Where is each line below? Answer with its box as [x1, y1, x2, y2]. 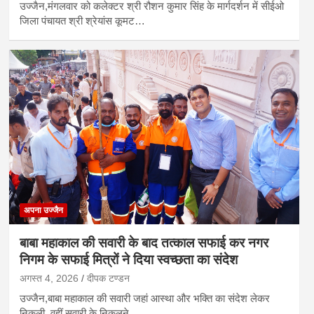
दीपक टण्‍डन [86, 273, 130, 285]
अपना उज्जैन [23, 205, 63, 216]
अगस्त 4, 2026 [19, 273, 78, 285]
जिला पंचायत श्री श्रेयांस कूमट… [19, 15, 145, 27]
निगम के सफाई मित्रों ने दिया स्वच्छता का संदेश [19, 252, 238, 268]
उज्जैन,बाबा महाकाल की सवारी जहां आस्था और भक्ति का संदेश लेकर [19, 292, 270, 305]
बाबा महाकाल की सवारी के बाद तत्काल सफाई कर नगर [19, 235, 268, 251]
